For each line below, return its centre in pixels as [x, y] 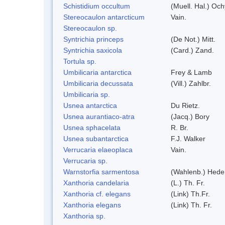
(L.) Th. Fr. [188, 183]
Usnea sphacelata [92, 127]
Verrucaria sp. [85, 160]
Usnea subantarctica [96, 138]
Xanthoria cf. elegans [97, 194]
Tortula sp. [80, 61]
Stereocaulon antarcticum [104, 17]
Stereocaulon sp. [90, 28]
